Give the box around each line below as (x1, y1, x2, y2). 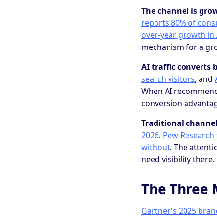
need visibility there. (141, 154, 215, 165)
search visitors (141, 74, 195, 85)
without (141, 142, 170, 153)
